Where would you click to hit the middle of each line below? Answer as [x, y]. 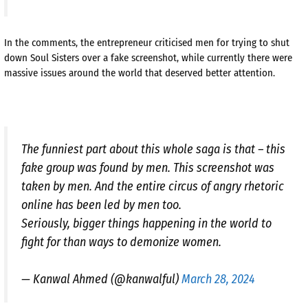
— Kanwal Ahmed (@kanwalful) [101, 279]
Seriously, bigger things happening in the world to [146, 223]
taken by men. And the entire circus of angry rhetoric [153, 186]
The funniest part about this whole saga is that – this [153, 149]
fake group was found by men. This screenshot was [148, 167]
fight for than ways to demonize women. [121, 242]
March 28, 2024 [218, 279]
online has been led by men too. [101, 205]
